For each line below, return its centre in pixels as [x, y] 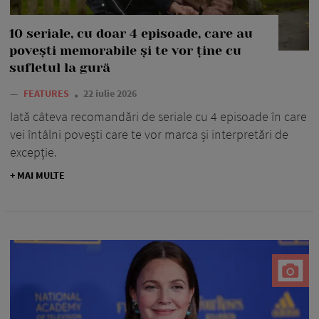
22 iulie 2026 [110, 94]
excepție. [33, 152]
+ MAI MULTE [37, 176]
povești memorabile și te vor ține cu [125, 51]
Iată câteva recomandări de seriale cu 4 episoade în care [158, 117]
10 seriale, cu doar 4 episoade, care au [131, 34]
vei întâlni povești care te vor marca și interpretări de [149, 135]
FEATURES [47, 94]
